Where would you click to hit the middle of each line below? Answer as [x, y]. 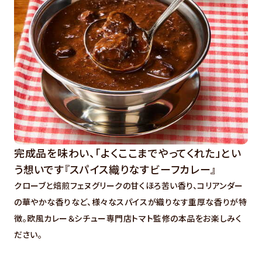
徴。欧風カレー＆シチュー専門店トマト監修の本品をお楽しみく [128, 218]
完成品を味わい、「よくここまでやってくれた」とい [128, 152]
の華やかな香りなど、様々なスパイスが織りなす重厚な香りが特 [131, 201]
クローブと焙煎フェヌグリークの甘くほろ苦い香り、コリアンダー [129, 185]
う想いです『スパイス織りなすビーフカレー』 [116, 169]
